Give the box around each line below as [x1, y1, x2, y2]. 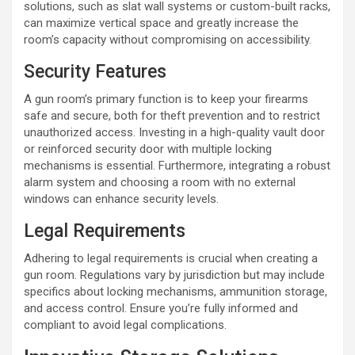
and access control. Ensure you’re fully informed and [24, 300, 298, 315]
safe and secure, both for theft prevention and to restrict [24, 108, 320, 123]
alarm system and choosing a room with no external [24, 174, 296, 189]
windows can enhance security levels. [24, 191, 219, 206]
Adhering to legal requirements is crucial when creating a [24, 250, 318, 265]
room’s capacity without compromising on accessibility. [24, 32, 311, 47]
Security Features [24, 60, 166, 82]
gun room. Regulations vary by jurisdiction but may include [24, 267, 325, 282]
